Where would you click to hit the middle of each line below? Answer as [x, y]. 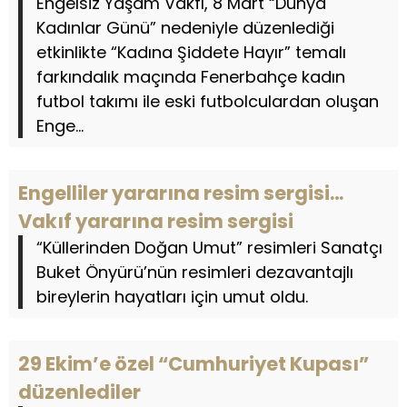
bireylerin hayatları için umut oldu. [172, 297]
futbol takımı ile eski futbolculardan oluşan [208, 101]
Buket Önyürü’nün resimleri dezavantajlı [195, 272]
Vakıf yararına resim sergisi [156, 221]
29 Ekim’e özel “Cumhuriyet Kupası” [194, 364]
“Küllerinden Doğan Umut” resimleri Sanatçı [209, 248]
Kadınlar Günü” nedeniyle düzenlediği [185, 28]
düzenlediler [79, 392]
